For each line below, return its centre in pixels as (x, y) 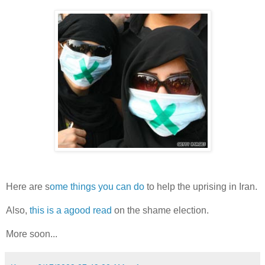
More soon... (32, 234)
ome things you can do (97, 186)
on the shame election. (160, 210)
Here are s (28, 186)
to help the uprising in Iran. (201, 186)
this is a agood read (71, 210)
